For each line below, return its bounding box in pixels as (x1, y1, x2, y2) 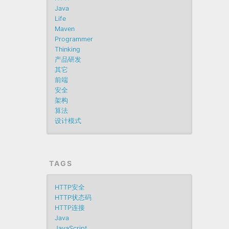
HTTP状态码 (55, 194, 92, 201)
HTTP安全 (55, 184, 85, 191)
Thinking (55, 45, 81, 53)
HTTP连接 (55, 204, 85, 212)
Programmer (55, 35, 94, 43)
